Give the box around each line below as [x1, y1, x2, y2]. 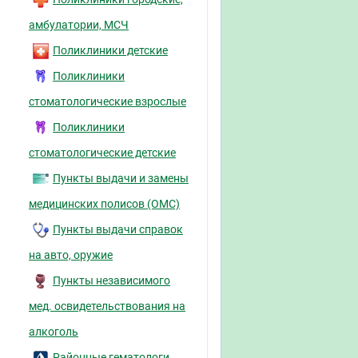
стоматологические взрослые [29, 95, 186, 108]
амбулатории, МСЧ [29, 18, 129, 31]
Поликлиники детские [53, 44, 168, 57]
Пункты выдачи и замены [53, 172, 189, 185]
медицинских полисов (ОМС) [29, 197, 180, 210]
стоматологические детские [29, 146, 176, 159]
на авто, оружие [29, 249, 113, 261]
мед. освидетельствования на [29, 300, 185, 312]
